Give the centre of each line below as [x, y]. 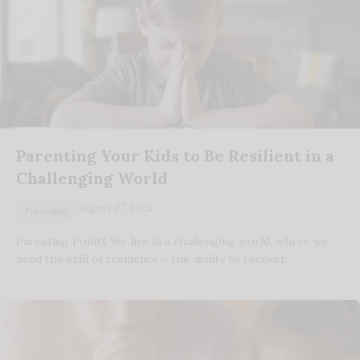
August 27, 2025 [115, 208]
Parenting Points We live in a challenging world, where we [172, 241]
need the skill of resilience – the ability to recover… [155, 259]
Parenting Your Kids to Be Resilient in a [175, 156]
